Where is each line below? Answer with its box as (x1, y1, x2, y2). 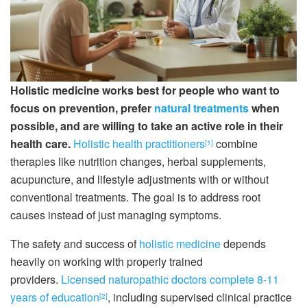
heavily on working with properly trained (10, 253, 203, 269)
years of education (10, 288, 99, 305)
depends (221, 235, 266, 251)
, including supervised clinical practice (108, 288, 292, 305)
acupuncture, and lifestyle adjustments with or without (10, 171, 269, 187)
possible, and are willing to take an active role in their (10, 117, 283, 134)
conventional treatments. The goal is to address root (10, 188, 260, 205)
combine (213, 135, 258, 151)
